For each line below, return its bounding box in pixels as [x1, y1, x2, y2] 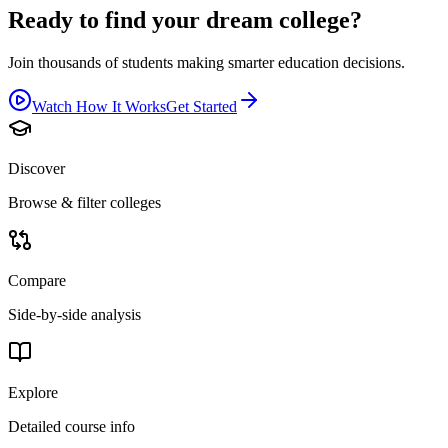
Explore [8, 384, 58, 402]
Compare [8, 272, 66, 290]
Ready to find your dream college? [8, 7, 362, 34]
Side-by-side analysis [8, 306, 141, 324]
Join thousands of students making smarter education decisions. [8, 54, 405, 72]
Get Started [166, 98, 237, 116]
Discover [8, 160, 65, 178]
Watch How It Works [32, 98, 166, 116]
